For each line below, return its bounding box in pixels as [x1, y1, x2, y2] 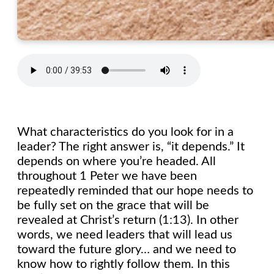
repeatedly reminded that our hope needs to [17, 185, 253, 198]
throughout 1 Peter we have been [17, 170, 197, 183]
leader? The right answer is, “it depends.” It [17, 141, 245, 154]
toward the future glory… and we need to [17, 243, 236, 256]
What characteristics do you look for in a [17, 126, 234, 139]
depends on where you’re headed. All [17, 155, 216, 168]
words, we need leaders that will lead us [17, 229, 232, 242]
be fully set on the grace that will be [17, 199, 209, 212]
